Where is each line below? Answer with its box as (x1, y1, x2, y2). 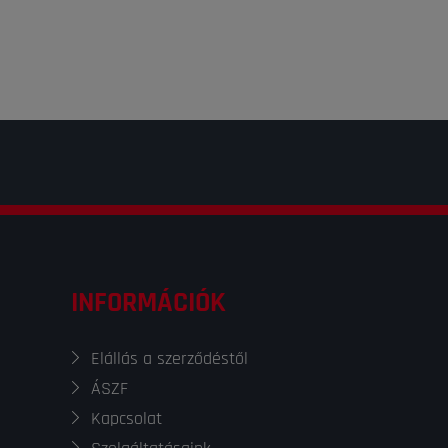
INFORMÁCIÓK (71, 285, 226, 321)
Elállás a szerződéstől (91, 347, 248, 370)
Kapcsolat (91, 407, 162, 430)
